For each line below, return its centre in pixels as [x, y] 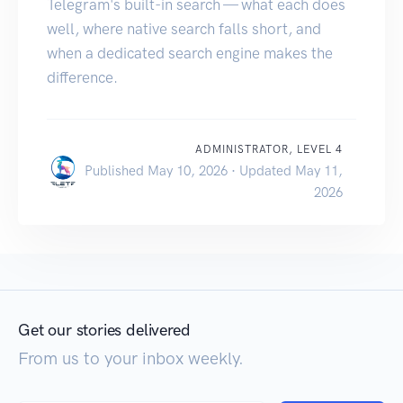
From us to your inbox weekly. [131, 358]
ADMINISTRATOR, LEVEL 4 [269, 149]
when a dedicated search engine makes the [190, 53]
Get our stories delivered [104, 330]
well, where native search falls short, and [184, 28]
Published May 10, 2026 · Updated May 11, [214, 170]
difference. [82, 77]
